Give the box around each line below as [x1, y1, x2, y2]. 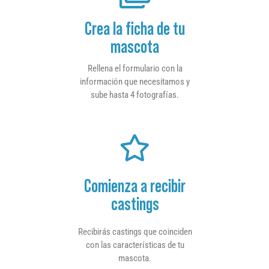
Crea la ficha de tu [85, 19, 186, 39]
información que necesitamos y [80, 76, 190, 88]
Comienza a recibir [84, 175, 186, 196]
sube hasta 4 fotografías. [91, 89, 180, 101]
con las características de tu [85, 239, 184, 250]
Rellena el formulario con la [87, 63, 183, 74]
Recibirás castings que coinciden [77, 226, 192, 237]
